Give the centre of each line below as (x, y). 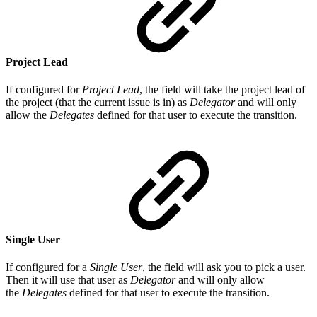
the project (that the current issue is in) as (98, 103)
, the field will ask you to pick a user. (224, 267)
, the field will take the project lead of (222, 90)
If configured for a (48, 267)
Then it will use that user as (68, 280)
